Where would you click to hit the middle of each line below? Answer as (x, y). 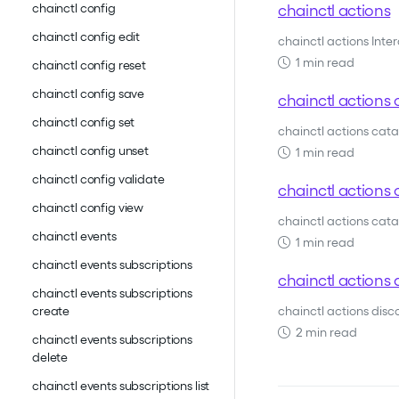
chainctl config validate (98, 179)
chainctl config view (88, 208)
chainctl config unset (91, 151)
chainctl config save (89, 94)
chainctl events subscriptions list (121, 386)
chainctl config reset (90, 65)
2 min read (324, 333)
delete (50, 358)
